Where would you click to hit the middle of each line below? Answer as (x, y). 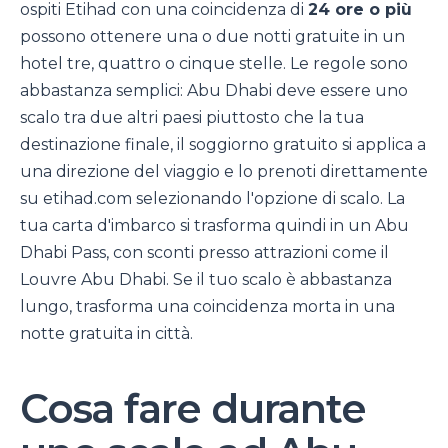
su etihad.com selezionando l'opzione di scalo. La (212, 198)
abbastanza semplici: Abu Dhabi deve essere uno (214, 90)
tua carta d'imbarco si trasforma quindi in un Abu (214, 225)
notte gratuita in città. (106, 333)
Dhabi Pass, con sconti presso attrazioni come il (204, 252)
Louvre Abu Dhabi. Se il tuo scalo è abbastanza (206, 279)
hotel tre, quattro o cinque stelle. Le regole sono (214, 63)
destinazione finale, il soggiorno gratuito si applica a (223, 144)
